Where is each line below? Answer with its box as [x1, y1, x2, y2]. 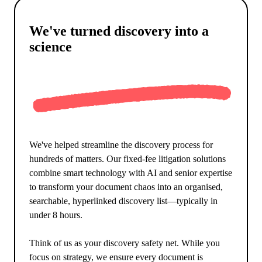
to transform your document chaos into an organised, [29, 182, 223, 192]
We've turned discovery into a [29, 23, 209, 39]
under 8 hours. [29, 210, 82, 220]
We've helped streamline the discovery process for [29, 140, 213, 150]
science [29, 39, 72, 54]
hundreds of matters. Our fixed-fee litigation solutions [29, 154, 226, 164]
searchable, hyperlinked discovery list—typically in [29, 196, 218, 206]
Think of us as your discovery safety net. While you [29, 238, 220, 249]
